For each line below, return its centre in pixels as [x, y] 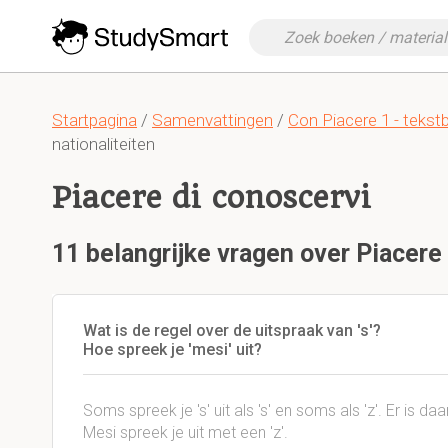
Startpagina [94, 120]
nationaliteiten [103, 144]
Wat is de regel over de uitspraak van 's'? [232, 330]
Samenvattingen [212, 120]
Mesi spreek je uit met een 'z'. [185, 432]
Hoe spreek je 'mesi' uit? [172, 349]
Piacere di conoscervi [211, 197]
